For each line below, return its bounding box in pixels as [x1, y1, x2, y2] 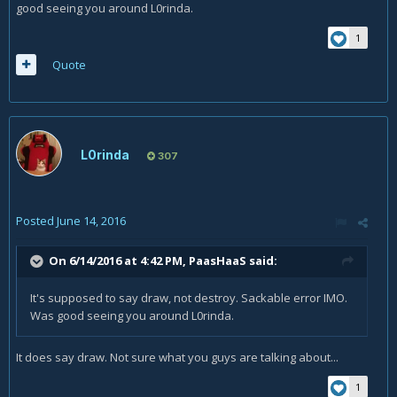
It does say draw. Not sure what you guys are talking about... [16, 349, 339, 365]
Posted [16, 213, 57, 229]
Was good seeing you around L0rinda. [30, 307, 234, 323]
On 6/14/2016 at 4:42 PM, [49, 252, 189, 269]
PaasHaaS [189, 252, 246, 269]
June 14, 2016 [57, 213, 126, 229]
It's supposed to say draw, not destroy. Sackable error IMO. [30, 290, 347, 306]
